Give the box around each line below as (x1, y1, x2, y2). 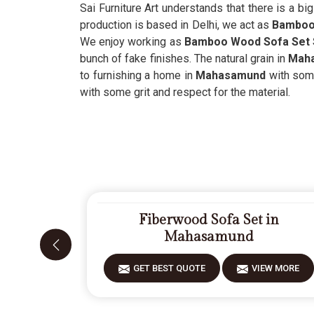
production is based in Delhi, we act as (80, 18, 270, 32)
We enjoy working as (80, 35, 184, 48)
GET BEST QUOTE (133, 263, 206, 273)
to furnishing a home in (80, 69, 196, 82)
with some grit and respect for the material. (80, 86, 290, 99)
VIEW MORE (252, 263, 300, 273)
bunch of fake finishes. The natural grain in (80, 52, 289, 65)
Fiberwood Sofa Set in (139, 212, 280, 228)
